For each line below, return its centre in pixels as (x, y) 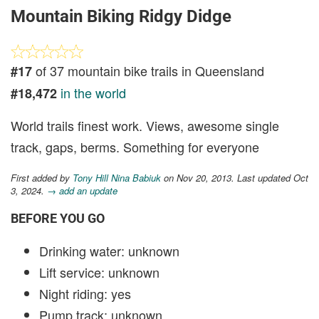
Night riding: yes (85, 293)
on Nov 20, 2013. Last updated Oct (235, 178)
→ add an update (82, 190)
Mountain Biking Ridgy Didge (121, 16)
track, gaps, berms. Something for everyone (135, 147)
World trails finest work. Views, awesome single (145, 125)
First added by (42, 178)
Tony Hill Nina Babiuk (117, 178)
